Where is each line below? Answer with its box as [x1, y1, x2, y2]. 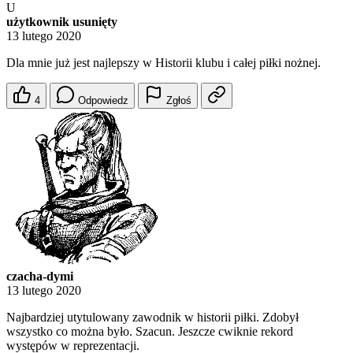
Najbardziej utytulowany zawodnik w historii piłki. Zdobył [6, 310, 299, 325]
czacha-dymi [6, 269, 73, 284]
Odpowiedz [78, 95, 128, 107]
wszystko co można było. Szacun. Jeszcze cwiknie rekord [6, 325, 293, 339]
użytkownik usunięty [6, 15, 117, 29]
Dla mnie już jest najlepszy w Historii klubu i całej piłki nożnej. [6, 56, 321, 70]
